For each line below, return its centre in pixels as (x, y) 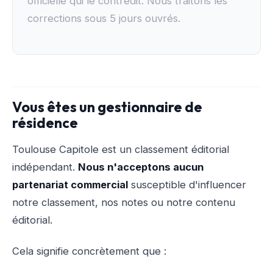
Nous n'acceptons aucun (141, 167)
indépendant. (45, 167)
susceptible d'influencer (187, 184)
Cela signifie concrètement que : (89, 251)
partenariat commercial (70, 184)
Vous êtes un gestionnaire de (107, 107)
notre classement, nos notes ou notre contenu (124, 202)
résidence (45, 122)
